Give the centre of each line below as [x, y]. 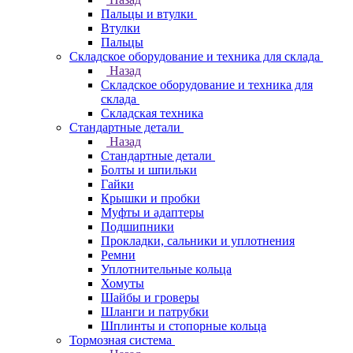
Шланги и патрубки [155, 312]
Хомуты [123, 283]
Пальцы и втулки [147, 14]
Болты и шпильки [149, 170]
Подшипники [137, 227]
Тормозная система [121, 340]
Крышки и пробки [150, 198]
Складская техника [152, 113]
